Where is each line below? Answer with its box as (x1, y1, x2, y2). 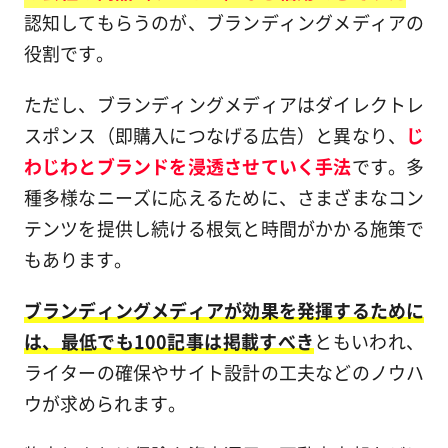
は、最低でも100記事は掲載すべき (23, 327, 315, 354)
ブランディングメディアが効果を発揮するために (23, 296, 425, 323)
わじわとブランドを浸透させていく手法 (23, 152, 352, 179)
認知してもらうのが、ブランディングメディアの (23, 8, 425, 35)
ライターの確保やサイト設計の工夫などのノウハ (23, 358, 425, 385)
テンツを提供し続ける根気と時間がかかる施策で (23, 214, 425, 241)
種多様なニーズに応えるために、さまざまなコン (23, 183, 425, 210)
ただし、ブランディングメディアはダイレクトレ (23, 90, 425, 117)
